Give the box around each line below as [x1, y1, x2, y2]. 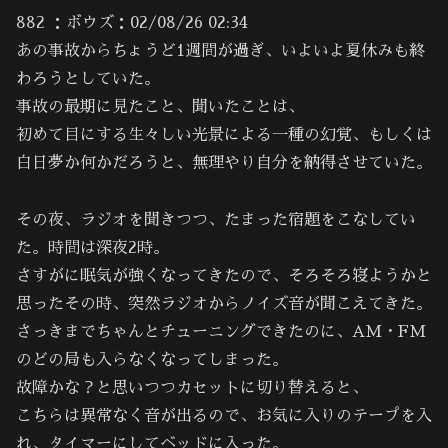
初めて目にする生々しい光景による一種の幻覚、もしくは [16, 127, 432, 144]
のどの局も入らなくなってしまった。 [16, 352, 288, 369]
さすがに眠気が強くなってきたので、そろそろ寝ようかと [16, 268, 432, 285]
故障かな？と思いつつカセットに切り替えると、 [16, 380, 368, 397]
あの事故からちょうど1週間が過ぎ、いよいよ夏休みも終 [16, 43, 425, 60]
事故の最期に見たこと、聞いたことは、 [16, 99, 304, 116]
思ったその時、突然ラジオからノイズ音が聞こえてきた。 [16, 296, 432, 313]
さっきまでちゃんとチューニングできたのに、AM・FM [16, 324, 426, 341]
